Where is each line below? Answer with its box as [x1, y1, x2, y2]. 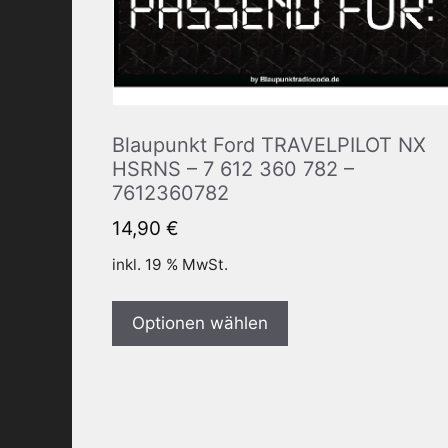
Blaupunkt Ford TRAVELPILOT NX [112, 132, 426, 157]
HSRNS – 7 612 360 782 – [112, 156, 354, 181]
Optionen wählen [132, 313, 268, 334]
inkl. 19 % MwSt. [112, 255, 228, 275]
